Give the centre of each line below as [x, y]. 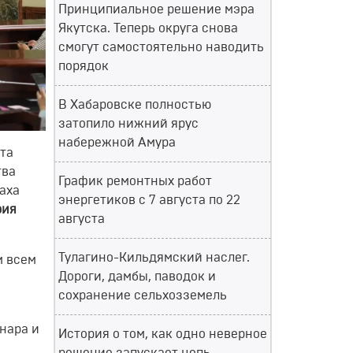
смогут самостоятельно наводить [161, 47]
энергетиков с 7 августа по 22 [149, 200]
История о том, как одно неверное [163, 334]
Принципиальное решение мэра [156, 9]
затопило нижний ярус [128, 124]
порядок [84, 66]
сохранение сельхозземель [143, 295]
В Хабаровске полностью [135, 105]
